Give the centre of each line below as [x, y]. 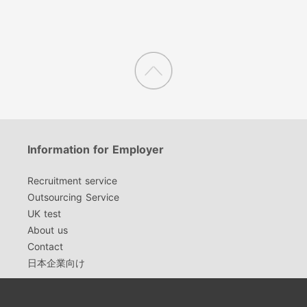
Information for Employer [96, 149]
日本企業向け [57, 263]
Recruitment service [73, 181]
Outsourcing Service [74, 197]
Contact [46, 247]
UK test [45, 214]
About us [48, 230]
